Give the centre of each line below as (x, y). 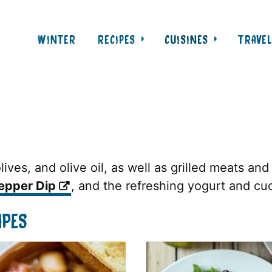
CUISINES (186, 39)
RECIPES (117, 39)
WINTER (57, 39)
